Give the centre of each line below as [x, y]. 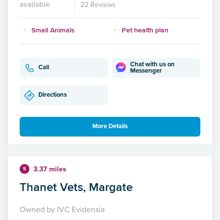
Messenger [146, 70]
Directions [53, 95]
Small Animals [53, 30]
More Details [110, 126]
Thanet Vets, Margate [76, 187]
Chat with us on [153, 64]
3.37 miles [50, 169]
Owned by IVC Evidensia [62, 209]
